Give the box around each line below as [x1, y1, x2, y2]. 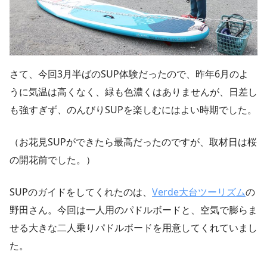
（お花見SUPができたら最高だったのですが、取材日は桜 [10, 135, 257, 148]
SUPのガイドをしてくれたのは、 [10, 185, 152, 198]
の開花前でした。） [10, 153, 95, 166]
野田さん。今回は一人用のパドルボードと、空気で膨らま [10, 203, 257, 216]
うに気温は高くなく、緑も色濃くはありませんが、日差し [10, 85, 257, 98]
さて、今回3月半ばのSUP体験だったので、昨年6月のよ [10, 67, 249, 80]
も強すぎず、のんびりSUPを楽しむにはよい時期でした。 [10, 103, 257, 116]
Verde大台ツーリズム [152, 185, 246, 198]
